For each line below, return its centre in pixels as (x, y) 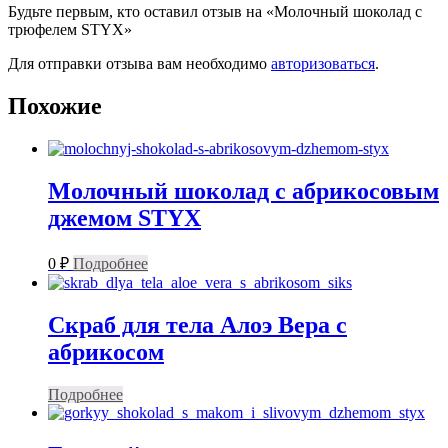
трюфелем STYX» (70, 30)
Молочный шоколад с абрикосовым (243, 191)
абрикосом (106, 351)
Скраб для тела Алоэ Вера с (197, 324)
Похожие (55, 106)
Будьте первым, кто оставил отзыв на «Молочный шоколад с (215, 12)
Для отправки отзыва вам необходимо (139, 64)
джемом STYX (124, 218)
